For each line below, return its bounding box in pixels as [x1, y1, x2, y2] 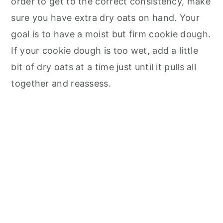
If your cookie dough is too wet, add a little [11, 45, 198, 56]
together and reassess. [11, 78, 111, 89]
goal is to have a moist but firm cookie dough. [11, 29, 211, 40]
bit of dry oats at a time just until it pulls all [11, 62, 197, 73]
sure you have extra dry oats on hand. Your [11, 12, 200, 23]
